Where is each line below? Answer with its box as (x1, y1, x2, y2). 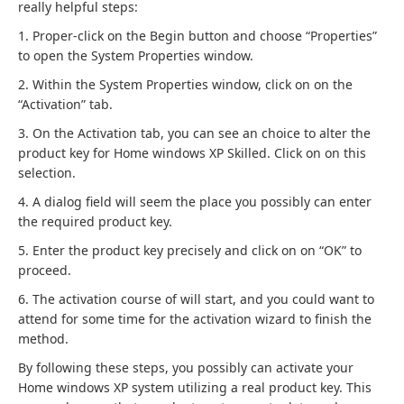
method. (18, 330, 69, 347)
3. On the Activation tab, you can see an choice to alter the (18, 124, 371, 142)
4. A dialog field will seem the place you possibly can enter (18, 193, 372, 210)
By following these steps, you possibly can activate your (18, 359, 353, 376)
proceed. (18, 262, 71, 279)
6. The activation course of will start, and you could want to (18, 290, 374, 308)
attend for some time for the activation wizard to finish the (18, 310, 372, 327)
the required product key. (18, 213, 172, 230)
